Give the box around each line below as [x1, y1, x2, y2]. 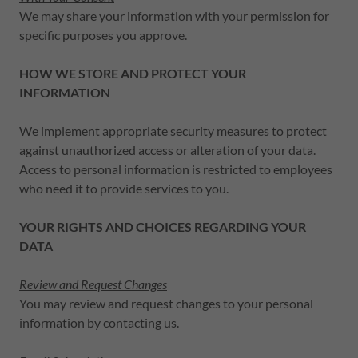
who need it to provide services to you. [19, 181, 229, 196]
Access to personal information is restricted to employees [19, 161, 332, 177]
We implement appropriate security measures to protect [19, 123, 327, 138]
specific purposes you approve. [19, 27, 187, 42]
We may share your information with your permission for [19, 8, 329, 23]
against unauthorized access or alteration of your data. [19, 142, 316, 157]
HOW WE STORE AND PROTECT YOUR [19, 66, 246, 81]
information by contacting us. [19, 315, 179, 330]
